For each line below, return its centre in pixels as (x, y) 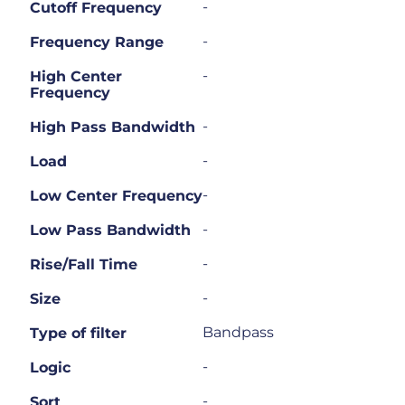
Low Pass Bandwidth (110, 230)
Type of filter (78, 333)
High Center (76, 76)
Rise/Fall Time (84, 264)
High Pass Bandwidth (113, 127)
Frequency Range (97, 42)
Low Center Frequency (116, 196)
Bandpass (238, 332)
